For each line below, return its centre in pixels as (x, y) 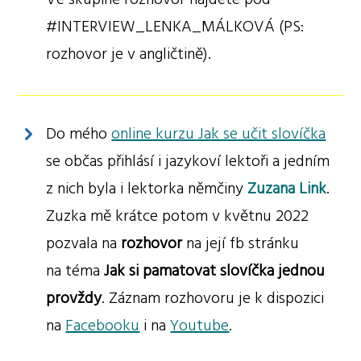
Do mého (79, 133)
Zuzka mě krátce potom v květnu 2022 (178, 216)
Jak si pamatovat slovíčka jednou (215, 270)
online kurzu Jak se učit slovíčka (219, 133)
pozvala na (84, 243)
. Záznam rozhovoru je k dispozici (213, 298)
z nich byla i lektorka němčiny (147, 188)
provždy (74, 298)
